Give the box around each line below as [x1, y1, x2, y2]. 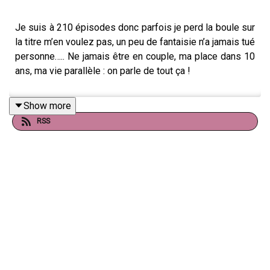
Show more [24, 99, 71, 111]
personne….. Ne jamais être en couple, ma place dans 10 [15, 50, 255, 62]
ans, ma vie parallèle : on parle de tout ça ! [15, 64, 190, 77]
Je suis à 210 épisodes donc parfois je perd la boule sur [15, 21, 255, 33]
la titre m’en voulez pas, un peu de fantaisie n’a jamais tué [15, 36, 255, 48]
